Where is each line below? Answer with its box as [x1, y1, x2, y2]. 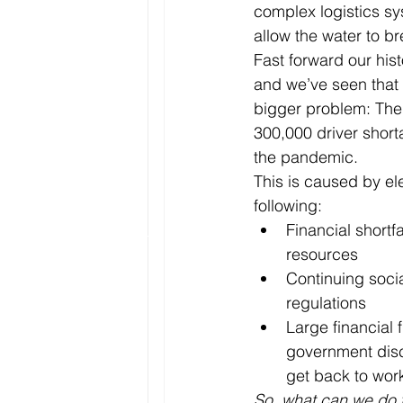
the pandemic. [254, 146, 363, 167]
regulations [286, 291, 366, 313]
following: [254, 194, 322, 216]
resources [286, 243, 358, 264]
